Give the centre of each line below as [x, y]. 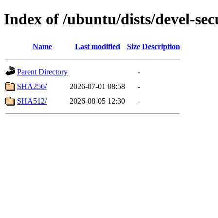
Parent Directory [42, 72]
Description [161, 46]
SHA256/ [32, 86]
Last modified [97, 46]
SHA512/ [32, 101]
